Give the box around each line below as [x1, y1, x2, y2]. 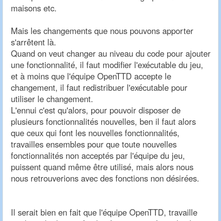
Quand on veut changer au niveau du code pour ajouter [11, 47, 211, 60]
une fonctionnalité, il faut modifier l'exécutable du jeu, [11, 59, 203, 71]
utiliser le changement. [11, 93, 93, 105]
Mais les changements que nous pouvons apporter [11, 25, 193, 37]
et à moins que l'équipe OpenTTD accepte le [11, 70, 171, 82]
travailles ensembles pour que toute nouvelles [11, 138, 177, 150]
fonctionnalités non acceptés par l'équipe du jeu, [11, 149, 185, 162]
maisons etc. [11, 2, 57, 14]
